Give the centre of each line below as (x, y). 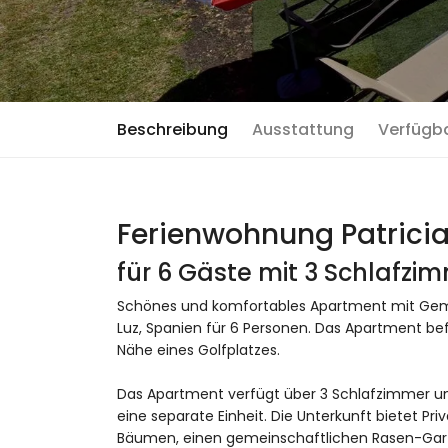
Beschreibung (172, 129)
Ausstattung (303, 129)
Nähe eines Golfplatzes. (198, 350)
